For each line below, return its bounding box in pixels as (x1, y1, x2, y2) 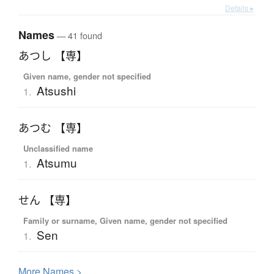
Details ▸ (225, 2, 254, 13)
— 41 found (54, 29, 102, 42)
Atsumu (36, 154, 77, 171)
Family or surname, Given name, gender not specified (23, 215, 228, 227)
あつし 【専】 (18, 48, 87, 64)
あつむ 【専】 (18, 120, 87, 136)
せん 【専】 (18, 193, 76, 208)
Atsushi (36, 82, 76, 99)
